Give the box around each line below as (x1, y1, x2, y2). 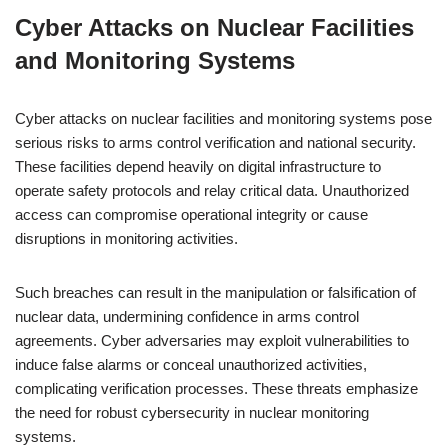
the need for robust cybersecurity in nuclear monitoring (15, 404, 369, 421)
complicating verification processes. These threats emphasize (15, 380, 418, 397)
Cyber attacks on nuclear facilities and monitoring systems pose (15, 110, 432, 127)
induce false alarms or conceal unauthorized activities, (15, 356, 367, 373)
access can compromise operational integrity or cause (15, 206, 368, 223)
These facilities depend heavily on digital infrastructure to (15, 158, 381, 175)
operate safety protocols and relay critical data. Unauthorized (15, 182, 409, 199)
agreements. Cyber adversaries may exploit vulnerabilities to (15, 332, 409, 349)
